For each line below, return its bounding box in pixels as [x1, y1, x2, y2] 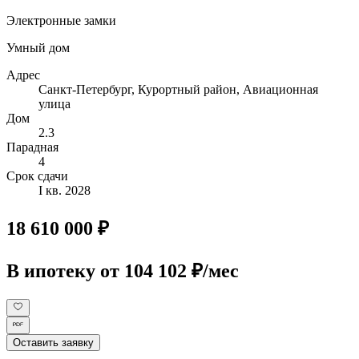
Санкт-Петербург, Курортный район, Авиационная [38, 82, 318, 96]
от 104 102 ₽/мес [100, 260, 239, 281]
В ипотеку [6, 260, 100, 281]
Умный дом [6, 40, 70, 54]
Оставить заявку [13, 337, 94, 349]
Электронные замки [6, 13, 116, 27]
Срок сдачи [6, 168, 68, 183]
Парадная [6, 139, 58, 154]
